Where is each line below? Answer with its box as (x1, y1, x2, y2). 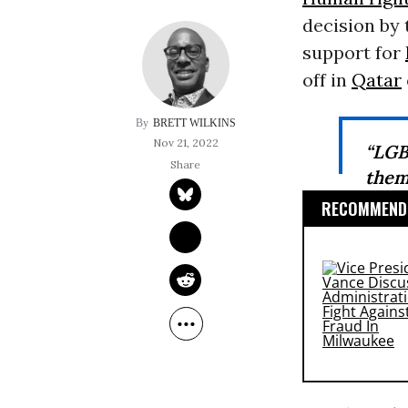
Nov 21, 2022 (152, 136, 219, 150)
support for (301, 41, 405, 65)
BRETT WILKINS (152, 117, 236, 130)
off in (301, 68, 352, 92)
